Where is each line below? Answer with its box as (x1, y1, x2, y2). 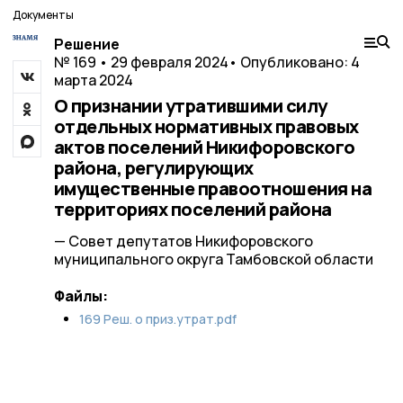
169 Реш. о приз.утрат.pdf (78, 310, 237, 327)
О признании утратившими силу (53, 94, 327, 118)
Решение (53, 34, 120, 54)
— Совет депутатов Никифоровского (53, 231, 313, 251)
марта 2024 (53, 70, 133, 90)
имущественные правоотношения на (53, 176, 372, 201)
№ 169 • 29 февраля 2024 (53, 52, 228, 72)
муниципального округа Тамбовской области (53, 249, 373, 269)
